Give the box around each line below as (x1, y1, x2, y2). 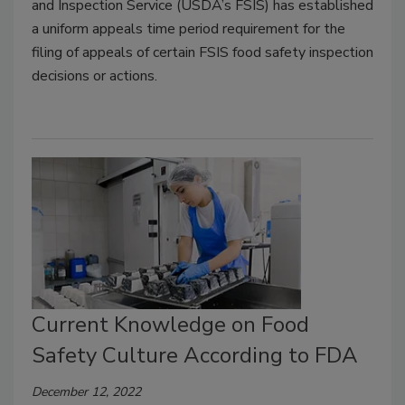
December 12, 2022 (32, 382, 141, 400)
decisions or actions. (32, 65, 157, 86)
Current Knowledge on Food (32, 309, 309, 339)
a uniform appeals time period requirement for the (32, 18, 345, 39)
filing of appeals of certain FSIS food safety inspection (32, 42, 373, 62)
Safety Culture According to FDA (32, 340, 358, 370)
